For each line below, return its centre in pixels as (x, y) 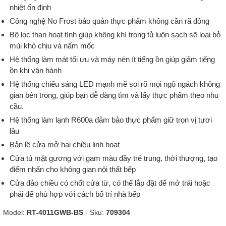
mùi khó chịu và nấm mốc (52, 46)
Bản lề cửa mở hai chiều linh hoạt (65, 145)
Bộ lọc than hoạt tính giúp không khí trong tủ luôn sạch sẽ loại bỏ (115, 35)
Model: (15, 212)
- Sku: (95, 212)
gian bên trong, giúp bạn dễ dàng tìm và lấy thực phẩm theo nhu (114, 95)
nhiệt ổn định (30, 7)
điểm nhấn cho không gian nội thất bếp (73, 169)
